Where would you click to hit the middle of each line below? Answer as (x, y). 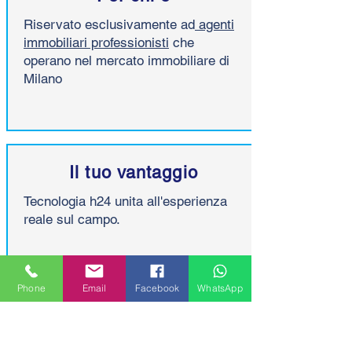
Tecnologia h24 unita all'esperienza (125, 201)
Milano (43, 78)
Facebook (157, 288)
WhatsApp (220, 288)
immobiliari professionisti (96, 42)
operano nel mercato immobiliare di (126, 60)
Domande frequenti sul (117, 315)
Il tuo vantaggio (134, 172)
